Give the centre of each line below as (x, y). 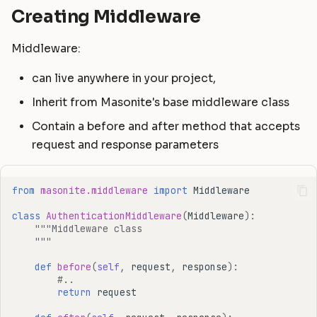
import (170, 190)
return (74, 292)
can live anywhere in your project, (124, 78)
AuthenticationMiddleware (114, 215)
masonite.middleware (94, 190)
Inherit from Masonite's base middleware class (161, 102)
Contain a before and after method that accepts (166, 126)
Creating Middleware (106, 16)
